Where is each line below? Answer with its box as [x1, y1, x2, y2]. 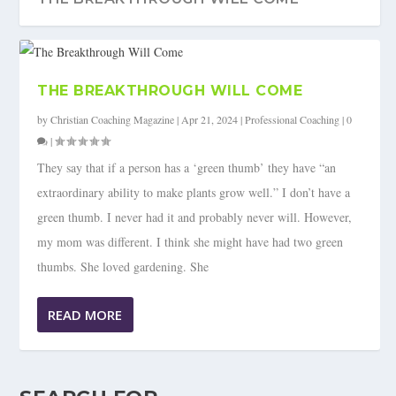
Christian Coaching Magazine [50, 112, 175, 127]
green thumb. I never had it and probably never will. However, [37, 209, 353, 226]
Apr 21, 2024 [181, 112, 239, 127]
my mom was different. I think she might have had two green [37, 233, 344, 251]
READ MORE [48, 306, 123, 324]
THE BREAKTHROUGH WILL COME [37, 82, 303, 100]
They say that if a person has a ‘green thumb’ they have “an [37, 159, 337, 177]
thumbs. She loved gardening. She [37, 258, 209, 276]
